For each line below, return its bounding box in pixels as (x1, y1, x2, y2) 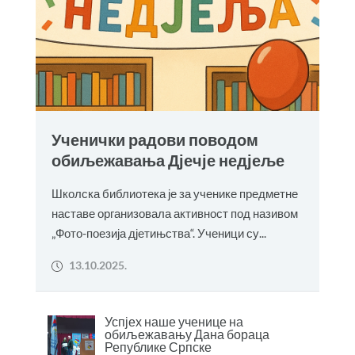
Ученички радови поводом (51, 130, 258, 150)
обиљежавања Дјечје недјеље (51, 151, 284, 170)
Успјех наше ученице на (104, 314, 243, 330)
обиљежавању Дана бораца (104, 326, 269, 342)
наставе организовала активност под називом (51, 206, 298, 220)
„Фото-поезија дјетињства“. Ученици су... (51, 226, 266, 240)
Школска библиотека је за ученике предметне (51, 186, 298, 200)
